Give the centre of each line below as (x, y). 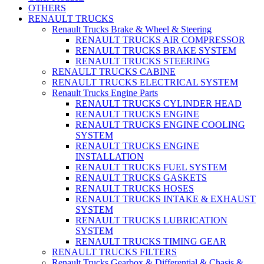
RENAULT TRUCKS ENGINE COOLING (160, 124)
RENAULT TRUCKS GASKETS (141, 177)
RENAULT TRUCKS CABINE (114, 71)
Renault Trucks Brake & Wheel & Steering (132, 29)
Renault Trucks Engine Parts (105, 93)
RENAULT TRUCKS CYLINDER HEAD (159, 103)
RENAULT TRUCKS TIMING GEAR (151, 241)
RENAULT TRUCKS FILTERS (114, 252)
